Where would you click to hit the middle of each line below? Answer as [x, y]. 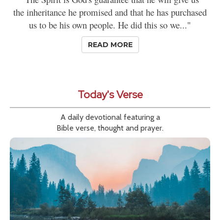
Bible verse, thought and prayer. [110, 128]
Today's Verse [110, 94]
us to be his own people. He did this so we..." [110, 25]
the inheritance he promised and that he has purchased [110, 12]
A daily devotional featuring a [110, 117]
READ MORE [110, 44]
